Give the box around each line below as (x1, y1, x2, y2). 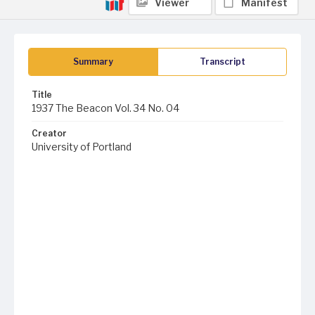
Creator (32, 128, 67, 139)
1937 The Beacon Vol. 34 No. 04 (32, 102, 179, 114)
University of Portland (32, 141, 131, 153)
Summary (73, 56, 113, 67)
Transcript (199, 56, 245, 67)
